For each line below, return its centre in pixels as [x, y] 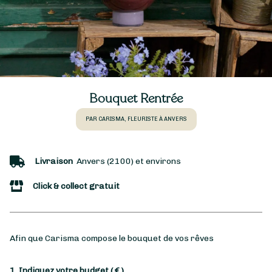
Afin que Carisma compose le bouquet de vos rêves [112, 239]
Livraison [54, 161]
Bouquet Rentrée [136, 99]
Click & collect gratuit [76, 186]
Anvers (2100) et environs [127, 161]
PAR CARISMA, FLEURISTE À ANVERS [136, 119]
